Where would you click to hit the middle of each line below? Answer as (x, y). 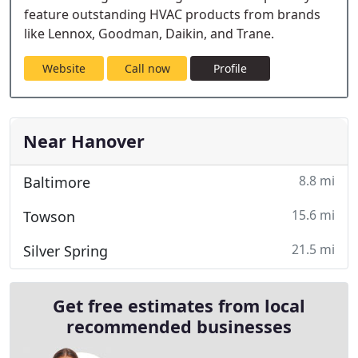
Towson (49, 217)
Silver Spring (66, 251)
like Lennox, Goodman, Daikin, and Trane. (149, 34)
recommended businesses (179, 326)
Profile (230, 68)
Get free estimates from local (179, 306)
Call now (147, 68)
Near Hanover (84, 141)
